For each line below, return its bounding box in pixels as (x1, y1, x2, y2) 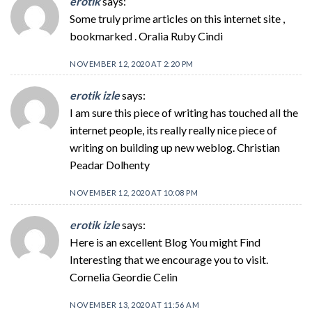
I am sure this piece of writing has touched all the (70, 106, 298, 120)
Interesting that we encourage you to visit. (70, 252, 268, 266)
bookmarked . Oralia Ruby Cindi (70, 29, 223, 43)
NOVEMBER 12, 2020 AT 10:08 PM (70, 188, 198, 198)
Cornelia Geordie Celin (70, 270, 178, 283)
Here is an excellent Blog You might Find (70, 235, 260, 249)
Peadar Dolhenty (70, 158, 150, 172)
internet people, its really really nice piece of (70, 123, 277, 137)
